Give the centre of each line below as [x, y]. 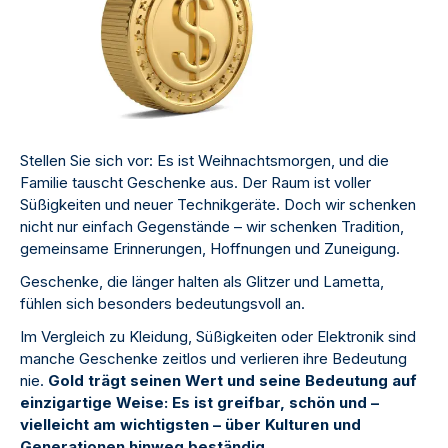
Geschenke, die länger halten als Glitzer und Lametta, [202, 282]
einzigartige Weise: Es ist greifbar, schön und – [199, 403]
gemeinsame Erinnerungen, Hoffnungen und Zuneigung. [210, 249]
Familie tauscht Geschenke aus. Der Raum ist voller [195, 183]
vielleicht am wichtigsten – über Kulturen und [190, 425]
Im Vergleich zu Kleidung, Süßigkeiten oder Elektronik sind [218, 337]
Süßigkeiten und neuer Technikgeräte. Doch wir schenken [218, 205]
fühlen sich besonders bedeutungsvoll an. [162, 304]
